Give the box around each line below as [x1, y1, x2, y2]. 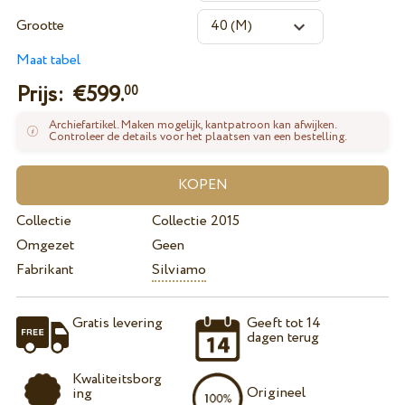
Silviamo [151, 259, 206, 280]
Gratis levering [71, 313, 163, 334]
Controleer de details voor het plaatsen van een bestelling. [49, 128, 348, 146]
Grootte [15, 14, 64, 36]
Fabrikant [15, 259, 73, 280]
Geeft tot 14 [247, 313, 322, 334]
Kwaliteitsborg [71, 368, 162, 390]
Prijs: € [15, 80, 86, 112]
